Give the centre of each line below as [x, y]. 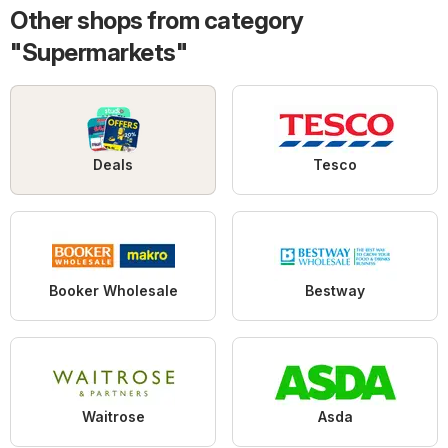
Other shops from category [157, 21]
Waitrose [113, 417]
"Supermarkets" [98, 53]
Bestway [335, 291]
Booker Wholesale [113, 291]
